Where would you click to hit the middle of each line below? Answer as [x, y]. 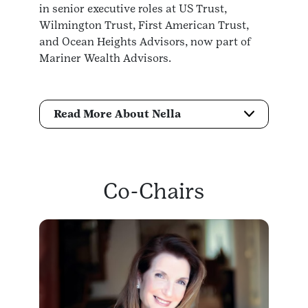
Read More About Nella [117, 114]
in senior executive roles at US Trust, [133, 8]
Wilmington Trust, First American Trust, [144, 25]
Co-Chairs [154, 190]
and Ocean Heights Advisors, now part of [145, 41]
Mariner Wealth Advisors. [105, 58]
